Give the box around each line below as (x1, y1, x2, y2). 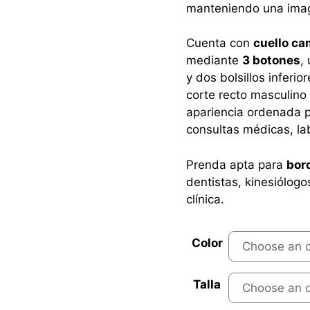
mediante (185, 53, 242, 67)
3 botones (241, 53, 300, 67)
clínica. (185, 192, 224, 206)
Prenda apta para (185, 157, 286, 172)
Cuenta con (185, 36, 253, 50)
